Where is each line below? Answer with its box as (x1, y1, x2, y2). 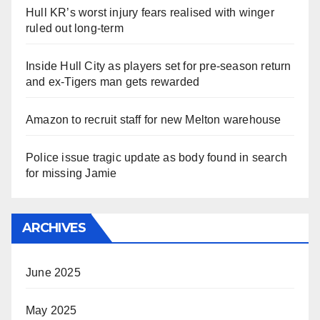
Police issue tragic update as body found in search (26, 151, 288, 164)
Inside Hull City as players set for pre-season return (26, 60, 291, 73)
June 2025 (26, 266, 81, 279)
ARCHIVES (22, 219, 86, 236)
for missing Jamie (26, 167, 117, 180)
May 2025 (26, 304, 77, 316)
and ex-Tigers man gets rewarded (26, 76, 200, 89)
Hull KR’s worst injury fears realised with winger (26, 6, 274, 19)
